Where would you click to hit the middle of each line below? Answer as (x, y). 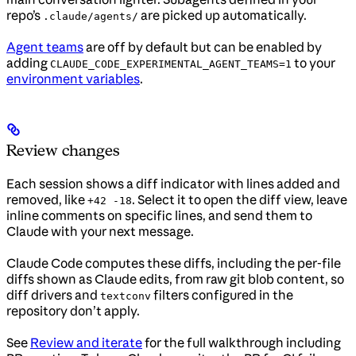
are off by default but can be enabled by (203, 46)
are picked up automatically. (222, 15)
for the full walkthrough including (242, 342)
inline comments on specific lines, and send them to (159, 215)
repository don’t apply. (73, 310)
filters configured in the (222, 294)
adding (28, 62)
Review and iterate (86, 342)
